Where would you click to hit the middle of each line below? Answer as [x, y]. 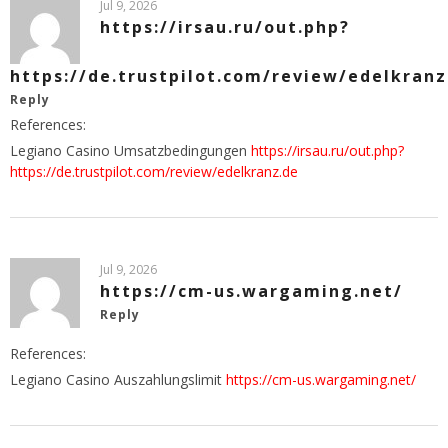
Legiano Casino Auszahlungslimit [118, 379]
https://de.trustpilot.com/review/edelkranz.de [154, 171]
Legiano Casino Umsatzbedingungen [130, 150]
